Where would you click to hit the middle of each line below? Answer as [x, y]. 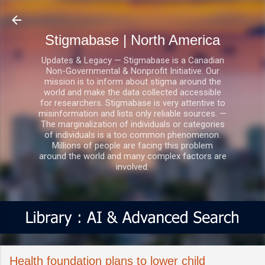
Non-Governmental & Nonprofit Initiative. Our [132, 71]
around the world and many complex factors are [132, 156]
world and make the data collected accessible [132, 92]
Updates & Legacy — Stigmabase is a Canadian [132, 60]
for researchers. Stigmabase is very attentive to [132, 103]
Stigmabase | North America [132, 40]
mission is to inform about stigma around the [132, 82]
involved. [132, 167]
